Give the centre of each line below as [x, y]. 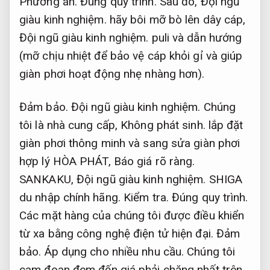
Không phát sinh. [163, 125]
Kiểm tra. [146, 197]
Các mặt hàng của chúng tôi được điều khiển [132, 215]
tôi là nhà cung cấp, [70, 125]
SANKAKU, [48, 179]
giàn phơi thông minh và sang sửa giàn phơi [130, 143]
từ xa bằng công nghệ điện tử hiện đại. [118, 233]
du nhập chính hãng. [71, 197]
